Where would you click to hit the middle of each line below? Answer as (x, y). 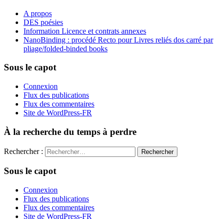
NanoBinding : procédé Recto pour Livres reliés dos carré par (118, 40)
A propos (38, 13)
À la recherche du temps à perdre (70, 131)
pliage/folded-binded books (66, 48)
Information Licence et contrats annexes (85, 31)
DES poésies (43, 22)
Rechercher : (23, 151)
